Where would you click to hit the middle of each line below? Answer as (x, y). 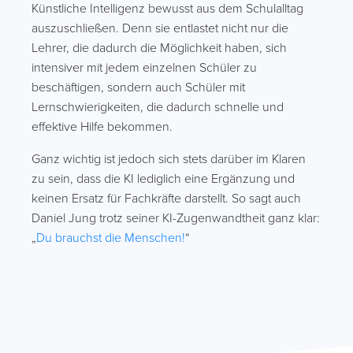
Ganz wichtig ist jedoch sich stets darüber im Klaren (169, 159)
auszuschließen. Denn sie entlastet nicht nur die (160, 28)
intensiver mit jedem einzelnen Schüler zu (144, 68)
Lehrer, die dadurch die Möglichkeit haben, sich (159, 48)
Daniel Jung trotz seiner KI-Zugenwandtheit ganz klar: (176, 218)
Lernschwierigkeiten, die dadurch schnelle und (158, 107)
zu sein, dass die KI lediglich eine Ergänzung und (163, 179)
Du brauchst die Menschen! (111, 238)
